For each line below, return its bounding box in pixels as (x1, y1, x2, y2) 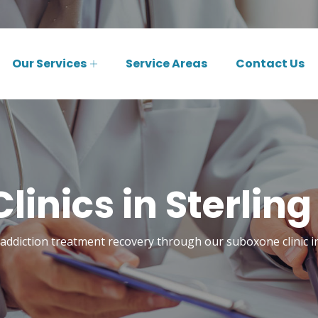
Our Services (12, 55, 87, 72)
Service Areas (126, 55, 207, 72)
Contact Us (236, 55, 305, 72)
